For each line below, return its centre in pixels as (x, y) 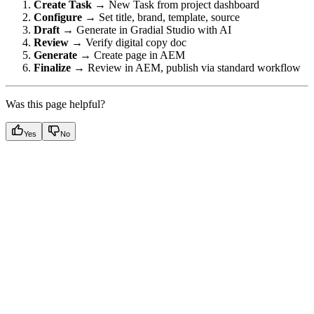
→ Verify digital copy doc (128, 42)
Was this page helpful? (55, 104)
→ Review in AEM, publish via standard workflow (186, 67)
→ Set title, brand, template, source (161, 17)
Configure (58, 17)
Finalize (52, 67)
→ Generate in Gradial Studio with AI (145, 29)
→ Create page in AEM (131, 55)
